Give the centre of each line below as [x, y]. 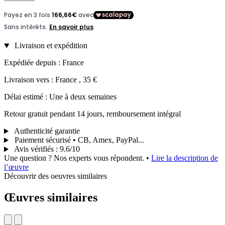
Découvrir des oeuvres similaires [55, 176]
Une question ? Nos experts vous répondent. [75, 158]
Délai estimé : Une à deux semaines [60, 97]
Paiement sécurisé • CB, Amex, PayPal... [78, 140]
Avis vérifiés [34, 149]
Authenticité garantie [46, 131]
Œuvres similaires [51, 198]
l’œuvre [16, 167]
